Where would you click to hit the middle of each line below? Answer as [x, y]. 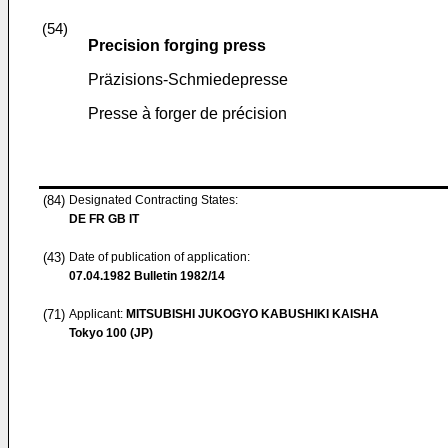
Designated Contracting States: [153, 200]
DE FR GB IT [104, 219]
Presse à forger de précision [187, 113]
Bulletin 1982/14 [178, 276]
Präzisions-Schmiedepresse [188, 79]
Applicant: [97, 314]
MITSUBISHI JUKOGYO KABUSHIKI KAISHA [252, 314]
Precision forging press [177, 45]
